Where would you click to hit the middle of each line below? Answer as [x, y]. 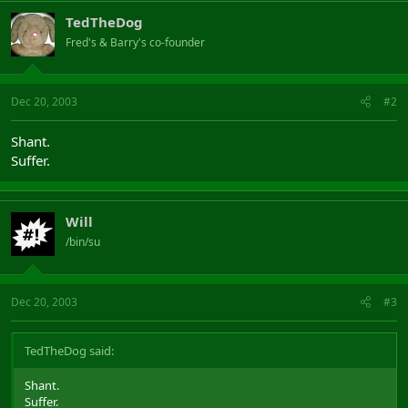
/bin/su [83, 242]
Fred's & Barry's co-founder [135, 42]
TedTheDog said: [69, 350]
